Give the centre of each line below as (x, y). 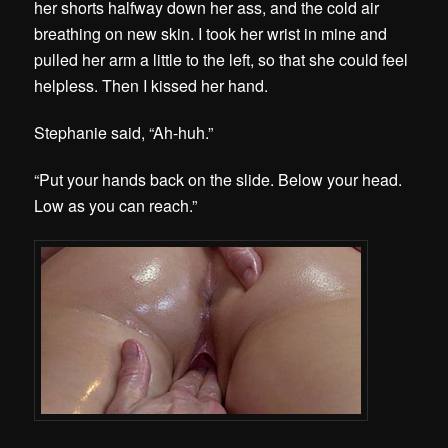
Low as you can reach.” (116, 205)
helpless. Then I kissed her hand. (151, 85)
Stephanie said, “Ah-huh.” (124, 132)
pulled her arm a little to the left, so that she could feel (221, 59)
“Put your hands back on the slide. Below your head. (218, 179)
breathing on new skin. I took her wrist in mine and (211, 33)
